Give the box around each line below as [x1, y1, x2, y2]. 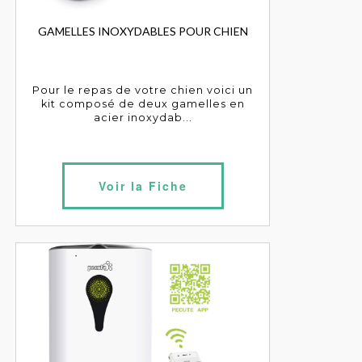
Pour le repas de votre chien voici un [32, 83, 254, 96]
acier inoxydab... [93, 111, 192, 124]
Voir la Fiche [98, 177, 187, 194]
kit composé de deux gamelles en [40, 97, 245, 110]
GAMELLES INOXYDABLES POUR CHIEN [37, 23, 248, 38]
